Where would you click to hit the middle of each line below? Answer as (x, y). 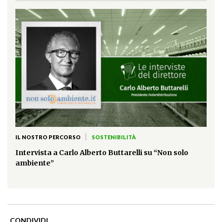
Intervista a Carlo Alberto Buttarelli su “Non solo (102, 153)
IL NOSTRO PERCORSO (48, 137)
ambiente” (35, 163)
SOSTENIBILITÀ (113, 137)
